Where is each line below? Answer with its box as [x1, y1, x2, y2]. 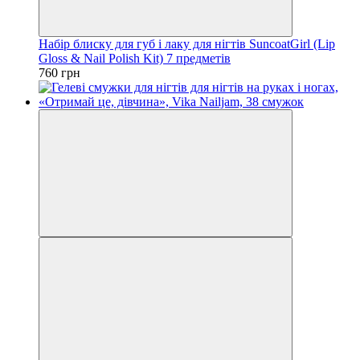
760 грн [39, 65, 80, 80]
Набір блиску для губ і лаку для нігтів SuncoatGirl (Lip [39, 36, 335, 51]
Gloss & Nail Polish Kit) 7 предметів [39, 51, 231, 65]
